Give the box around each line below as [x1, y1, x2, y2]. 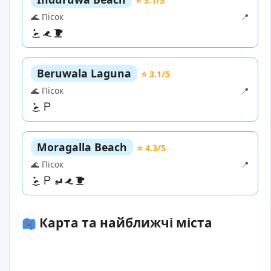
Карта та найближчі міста [36, 214, 212, 232]
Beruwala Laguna [37, 66, 131, 81]
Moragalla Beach [37, 140, 127, 155]
